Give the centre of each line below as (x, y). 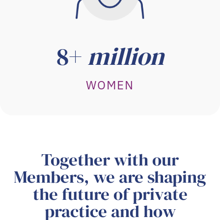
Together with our (110, 160)
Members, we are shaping (110, 177)
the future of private (110, 194)
